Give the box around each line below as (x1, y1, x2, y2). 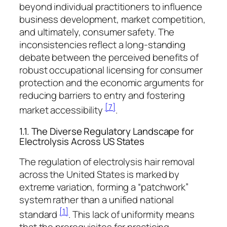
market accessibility (19, 103, 105, 117)
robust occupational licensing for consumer (19, 63, 203, 77)
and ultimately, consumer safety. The (19, 25, 175, 39)
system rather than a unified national (19, 193, 174, 207)
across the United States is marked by (19, 168, 180, 181)
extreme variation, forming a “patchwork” (19, 180, 188, 194)
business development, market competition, (19, 13, 206, 26)
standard (19, 208, 60, 221)
